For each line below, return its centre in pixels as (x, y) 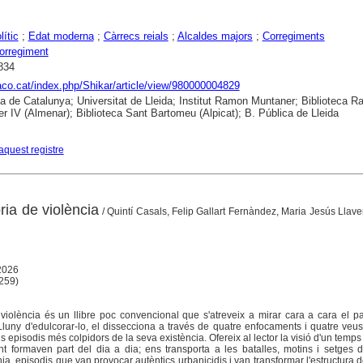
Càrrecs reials (136, 36)
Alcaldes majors (215, 36)
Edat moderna (61, 36)
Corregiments (293, 36)
